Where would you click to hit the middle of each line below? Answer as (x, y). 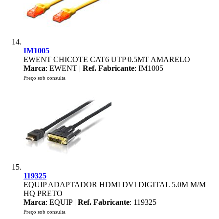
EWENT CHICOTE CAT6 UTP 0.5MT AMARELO (107, 59)
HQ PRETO (43, 193)
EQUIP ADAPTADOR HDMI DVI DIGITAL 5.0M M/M (115, 185)
